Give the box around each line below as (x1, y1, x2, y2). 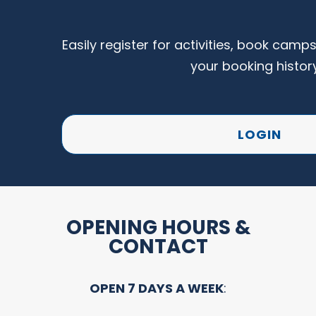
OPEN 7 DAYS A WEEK (90, 279, 224, 297)
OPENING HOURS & (66, 213, 250, 241)
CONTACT (108, 232, 208, 260)
